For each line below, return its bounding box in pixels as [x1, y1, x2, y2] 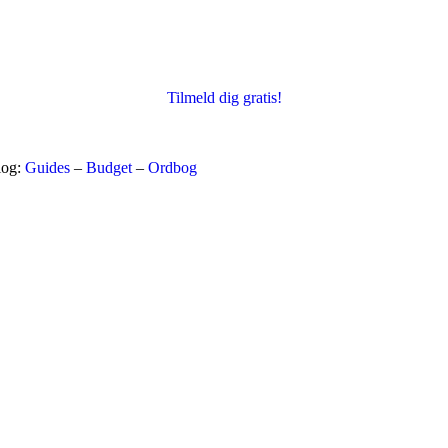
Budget [86, 159, 132, 177]
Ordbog [148, 159, 197, 177]
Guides [25, 159, 70, 177]
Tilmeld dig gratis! [166, 89, 282, 107]
